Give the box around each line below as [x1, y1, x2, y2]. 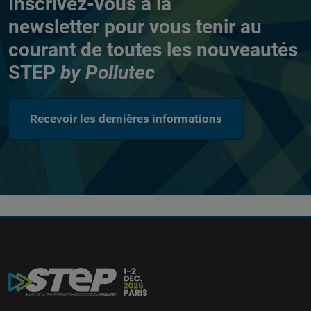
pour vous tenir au [104, 15, 262, 39]
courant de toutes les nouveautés [8, 38, 298, 62]
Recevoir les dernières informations [30, 112, 222, 126]
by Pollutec [60, 61, 155, 85]
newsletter [8, 15, 99, 39]
